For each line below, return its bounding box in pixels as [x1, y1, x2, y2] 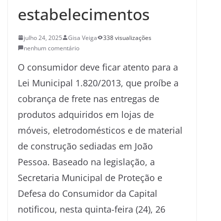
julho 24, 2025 [24, 33, 62, 42]
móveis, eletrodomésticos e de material [18, 124, 183, 136]
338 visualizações [103, 33, 151, 42]
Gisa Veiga [68, 33, 97, 42]
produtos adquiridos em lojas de [18, 108, 154, 120]
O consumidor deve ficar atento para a [18, 61, 178, 73]
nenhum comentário [24, 43, 79, 52]
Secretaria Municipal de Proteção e [18, 171, 162, 184]
